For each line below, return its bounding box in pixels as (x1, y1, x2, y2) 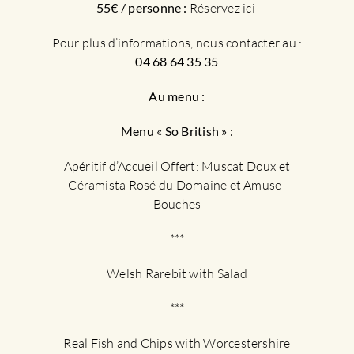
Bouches (153, 195, 201, 212)
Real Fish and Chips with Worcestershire (63, 334, 291, 351)
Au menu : (149, 88, 205, 104)
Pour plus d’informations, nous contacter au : (51, 34, 303, 51)
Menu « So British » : (120, 122, 234, 138)
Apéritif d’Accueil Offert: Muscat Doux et (63, 157, 291, 174)
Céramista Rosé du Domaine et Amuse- (68, 176, 286, 193)
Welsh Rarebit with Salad (107, 265, 247, 281)
